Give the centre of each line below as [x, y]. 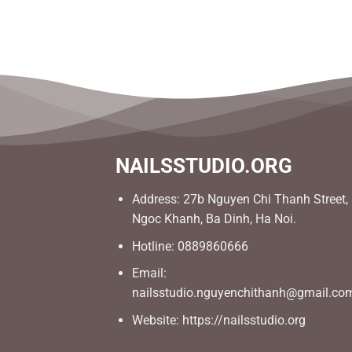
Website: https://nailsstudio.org [218, 320]
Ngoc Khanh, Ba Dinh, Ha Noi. [214, 219]
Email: [149, 273]
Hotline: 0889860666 [190, 246]
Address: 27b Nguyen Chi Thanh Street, [240, 200]
